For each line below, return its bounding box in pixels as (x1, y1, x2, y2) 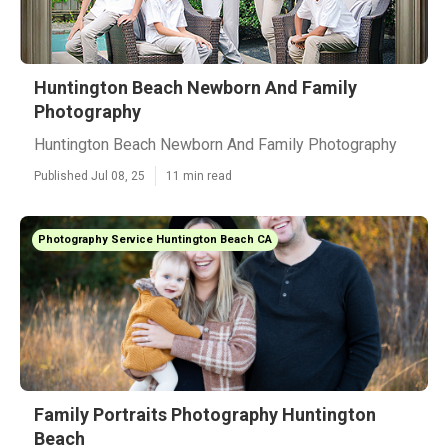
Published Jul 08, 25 (34, 169, 145, 183)
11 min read (166, 169, 232, 183)
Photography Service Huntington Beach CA (38, 233, 272, 246)
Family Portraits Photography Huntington (34, 404, 376, 425)
